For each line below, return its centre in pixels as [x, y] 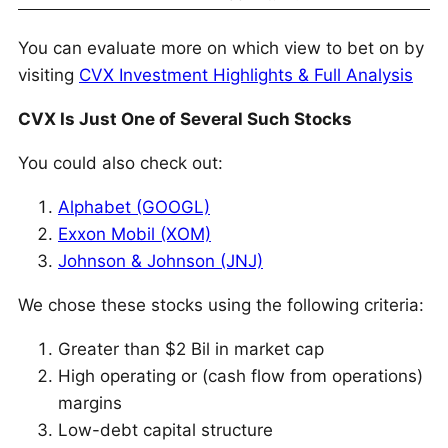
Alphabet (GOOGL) [134, 207]
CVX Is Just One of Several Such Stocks [185, 119]
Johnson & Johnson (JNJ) [160, 261]
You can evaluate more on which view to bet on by [221, 48]
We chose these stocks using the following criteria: [221, 305]
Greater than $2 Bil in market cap [191, 349]
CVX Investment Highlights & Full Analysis [246, 75]
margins [90, 403]
